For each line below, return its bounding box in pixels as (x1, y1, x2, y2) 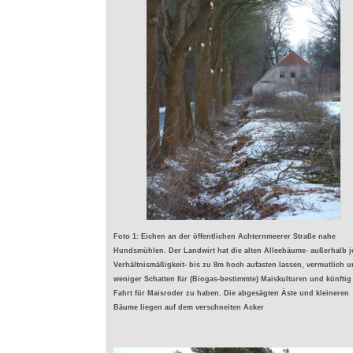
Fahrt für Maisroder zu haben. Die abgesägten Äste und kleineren (113, 289, 349, 297)
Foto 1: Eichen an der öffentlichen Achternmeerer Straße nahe (113, 232, 336, 240)
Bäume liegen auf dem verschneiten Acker (113, 303, 264, 311)
